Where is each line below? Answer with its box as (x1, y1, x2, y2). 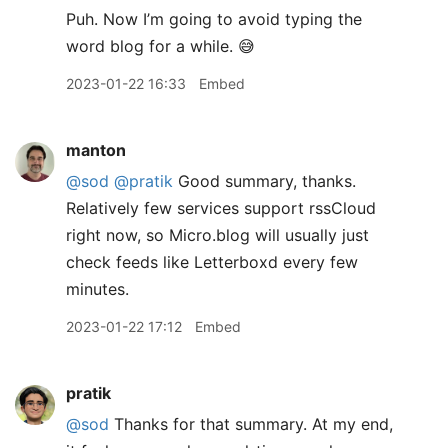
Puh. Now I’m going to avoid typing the (66, 9, 362, 29)
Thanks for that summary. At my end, (109, 414, 393, 434)
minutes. (66, 279, 129, 299)
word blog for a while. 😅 (66, 36, 255, 56)
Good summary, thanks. (173, 171, 356, 191)
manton (66, 140, 126, 160)
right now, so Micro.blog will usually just (66, 225, 369, 245)
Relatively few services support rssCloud (66, 198, 376, 218)
